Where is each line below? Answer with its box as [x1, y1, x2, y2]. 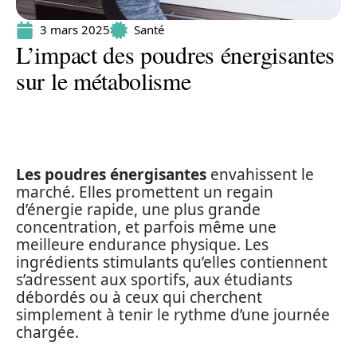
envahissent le [206, 164, 314, 185]
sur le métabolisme [16, 65, 191, 96]
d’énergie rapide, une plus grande [16, 199, 261, 220]
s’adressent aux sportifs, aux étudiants [16, 269, 292, 290]
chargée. [16, 322, 79, 343]
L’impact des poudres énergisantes [16, 38, 335, 70]
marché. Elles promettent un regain [16, 182, 273, 202]
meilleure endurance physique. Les [16, 234, 269, 255]
